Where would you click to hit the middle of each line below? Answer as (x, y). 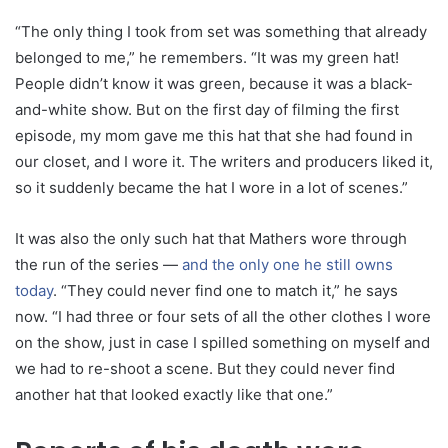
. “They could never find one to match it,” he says (225, 291)
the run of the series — (98, 265)
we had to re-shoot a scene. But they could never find (205, 369)
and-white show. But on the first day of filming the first (207, 110)
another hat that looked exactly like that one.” (174, 395)
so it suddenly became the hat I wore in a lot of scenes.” (211, 188)
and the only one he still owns (287, 265)
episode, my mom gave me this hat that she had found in (214, 136)
